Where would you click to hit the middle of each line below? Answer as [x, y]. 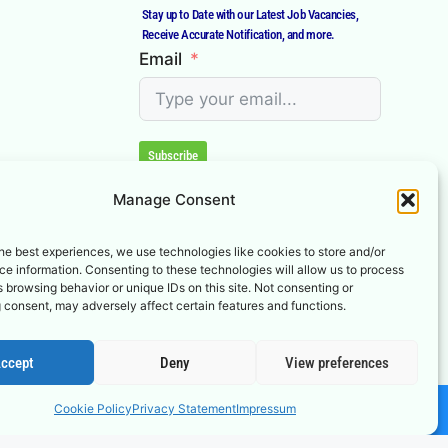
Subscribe [172, 155]
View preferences [336, 362]
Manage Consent [175, 199]
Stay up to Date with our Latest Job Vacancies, [250, 14]
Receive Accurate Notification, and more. [238, 34]
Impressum [265, 408]
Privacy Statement [183, 408]
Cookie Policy [92, 408]
